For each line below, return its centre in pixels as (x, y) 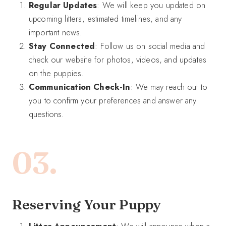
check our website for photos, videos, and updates (118, 59)
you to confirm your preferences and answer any (113, 100)
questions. (47, 114)
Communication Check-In (80, 87)
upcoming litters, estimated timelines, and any (105, 18)
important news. (56, 32)
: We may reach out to (169, 87)
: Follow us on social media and (150, 46)
